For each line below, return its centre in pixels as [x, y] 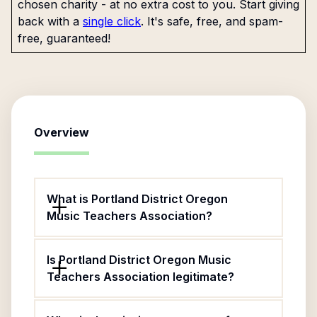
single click [112, 21]
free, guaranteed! [64, 38]
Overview [62, 132]
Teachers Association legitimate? [140, 277]
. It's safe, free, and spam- [212, 21]
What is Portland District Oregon [137, 199]
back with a [48, 21]
